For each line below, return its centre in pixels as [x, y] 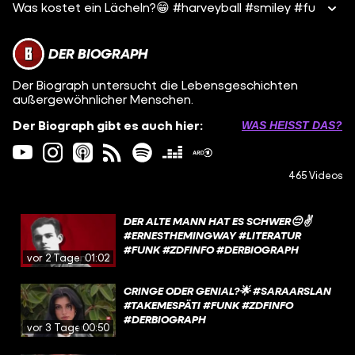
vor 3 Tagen [57, 327]
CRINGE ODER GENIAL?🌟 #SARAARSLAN [227, 290]
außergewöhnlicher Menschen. [103, 99]
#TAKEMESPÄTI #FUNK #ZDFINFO [208, 304]
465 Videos [315, 175]
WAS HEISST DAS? [288, 125]
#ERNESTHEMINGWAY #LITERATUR [212, 235]
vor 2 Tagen [57, 257]
